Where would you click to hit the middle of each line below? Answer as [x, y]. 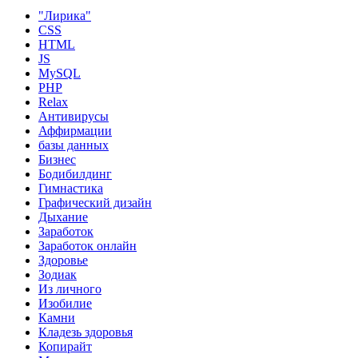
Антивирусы [74, 116]
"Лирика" [65, 15]
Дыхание [63, 217]
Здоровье [63, 260]
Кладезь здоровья [86, 332]
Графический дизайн [95, 202]
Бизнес [57, 159]
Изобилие [65, 303]
